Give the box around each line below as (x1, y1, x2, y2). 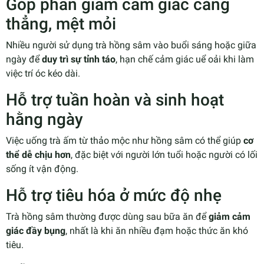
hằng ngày (6, 109, 83, 129)
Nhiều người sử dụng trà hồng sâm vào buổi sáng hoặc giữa (6, 39, 256, 51)
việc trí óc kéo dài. (6, 67, 80, 79)
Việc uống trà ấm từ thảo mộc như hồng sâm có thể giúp (6, 134, 243, 146)
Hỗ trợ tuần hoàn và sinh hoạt (6, 90, 224, 110)
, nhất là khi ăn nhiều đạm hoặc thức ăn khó (65, 225, 248, 236)
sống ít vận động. (6, 163, 78, 174)
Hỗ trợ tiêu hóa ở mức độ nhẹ (6, 185, 222, 205)
